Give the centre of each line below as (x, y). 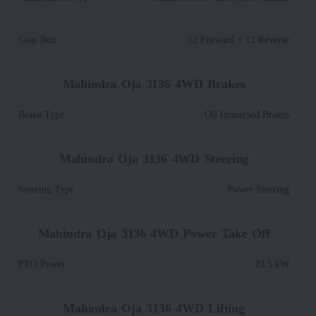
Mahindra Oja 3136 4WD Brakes (154, 84)
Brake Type (41, 114)
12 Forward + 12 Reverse (238, 39)
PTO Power (42, 263)
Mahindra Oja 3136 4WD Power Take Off (154, 233)
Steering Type (46, 189)
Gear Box (37, 39)
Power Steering (259, 189)
